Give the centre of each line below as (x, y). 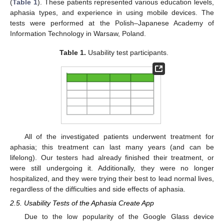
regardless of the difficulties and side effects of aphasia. (98, 189)
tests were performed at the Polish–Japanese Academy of (112, 23)
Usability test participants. (127, 52)
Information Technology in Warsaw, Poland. (78, 33)
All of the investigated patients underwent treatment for (119, 136)
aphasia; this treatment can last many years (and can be (112, 147)
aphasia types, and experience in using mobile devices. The (112, 12)
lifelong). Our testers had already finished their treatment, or (112, 157)
